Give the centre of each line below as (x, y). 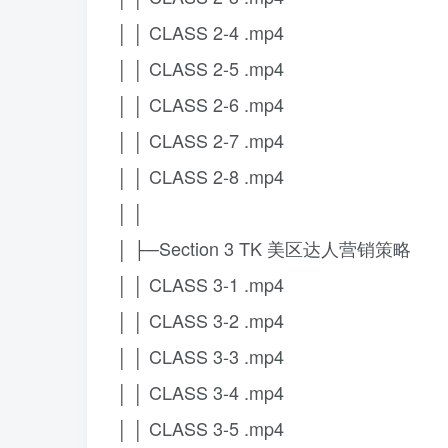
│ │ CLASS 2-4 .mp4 (200, 32)
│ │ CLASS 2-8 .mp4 (200, 176)
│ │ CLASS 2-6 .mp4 (200, 104)
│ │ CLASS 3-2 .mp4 (200, 320)
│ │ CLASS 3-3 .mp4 (200, 356)
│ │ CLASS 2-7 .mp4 (200, 140)
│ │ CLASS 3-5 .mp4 (200, 428)
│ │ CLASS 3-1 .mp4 (200, 284)
